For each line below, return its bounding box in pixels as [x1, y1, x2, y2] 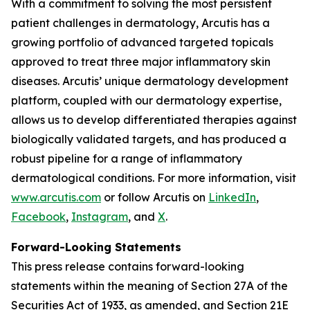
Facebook [11, 209, 66, 224]
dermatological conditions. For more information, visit [11, 170, 296, 185]
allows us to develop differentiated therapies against [11, 112, 297, 127]
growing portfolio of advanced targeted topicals [11, 35, 273, 49]
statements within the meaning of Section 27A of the [11, 278, 288, 293]
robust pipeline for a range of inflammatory [11, 151, 242, 165]
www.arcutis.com [11, 190, 101, 204]
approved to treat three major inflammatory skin [11, 54, 271, 69]
